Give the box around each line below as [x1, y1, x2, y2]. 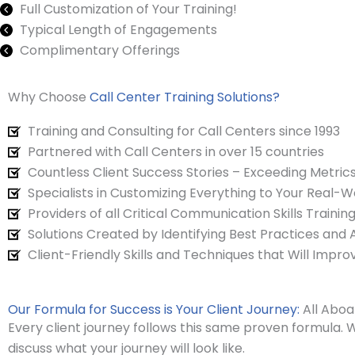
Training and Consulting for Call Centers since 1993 [28, 121, 340, 140]
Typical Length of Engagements [20, 20, 217, 39]
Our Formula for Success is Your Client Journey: [8, 300, 300, 319]
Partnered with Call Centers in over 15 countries [28, 142, 324, 161]
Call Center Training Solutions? [90, 87, 280, 106]
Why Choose [8, 87, 90, 106]
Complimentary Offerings [20, 40, 180, 59]
